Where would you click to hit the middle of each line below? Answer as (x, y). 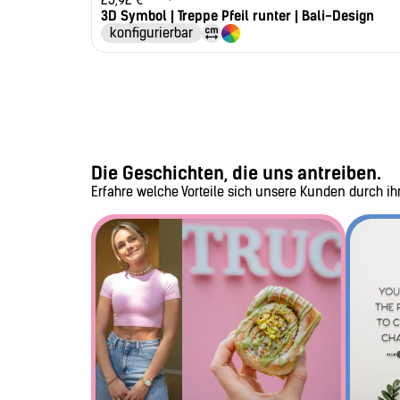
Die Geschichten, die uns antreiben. (236, 173)
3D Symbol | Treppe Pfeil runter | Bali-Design (237, 16)
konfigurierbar (151, 33)
